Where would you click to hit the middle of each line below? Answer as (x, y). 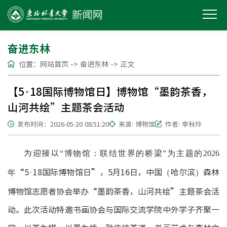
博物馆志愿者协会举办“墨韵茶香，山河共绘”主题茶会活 (113, 191)
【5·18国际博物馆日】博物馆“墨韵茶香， (110, 91)
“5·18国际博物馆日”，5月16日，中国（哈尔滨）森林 (118, 172)
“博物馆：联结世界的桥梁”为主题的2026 (140, 153)
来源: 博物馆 (137, 124)
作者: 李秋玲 (183, 124)
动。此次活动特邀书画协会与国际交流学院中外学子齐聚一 (113, 209)
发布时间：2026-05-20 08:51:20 (63, 124)
